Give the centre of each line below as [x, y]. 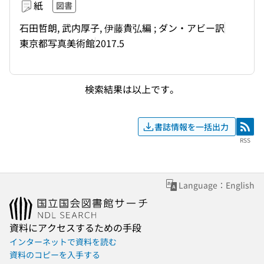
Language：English [217, 185]
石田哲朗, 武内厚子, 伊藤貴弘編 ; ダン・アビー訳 [122, 27]
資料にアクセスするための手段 [75, 227]
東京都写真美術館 [57, 43]
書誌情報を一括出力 [192, 126]
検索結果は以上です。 [132, 89]
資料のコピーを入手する [55, 255]
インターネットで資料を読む [63, 242]
